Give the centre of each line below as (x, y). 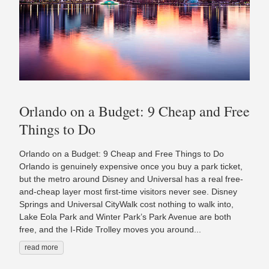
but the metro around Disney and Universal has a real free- (131, 179)
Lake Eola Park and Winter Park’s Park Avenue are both (125, 216)
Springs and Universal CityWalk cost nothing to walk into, (126, 204)
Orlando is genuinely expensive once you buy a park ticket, (131, 166)
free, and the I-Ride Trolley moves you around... (110, 229)
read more (41, 247)
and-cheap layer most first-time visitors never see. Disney (128, 191)
